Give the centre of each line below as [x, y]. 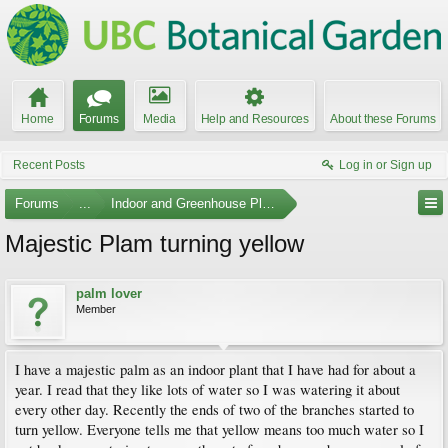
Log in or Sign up [385, 165]
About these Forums [383, 119]
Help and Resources [254, 119]
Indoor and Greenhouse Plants [199, 203]
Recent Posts [49, 165]
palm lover [109, 293]
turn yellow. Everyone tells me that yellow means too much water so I [219, 429]
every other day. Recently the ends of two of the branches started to [214, 409]
